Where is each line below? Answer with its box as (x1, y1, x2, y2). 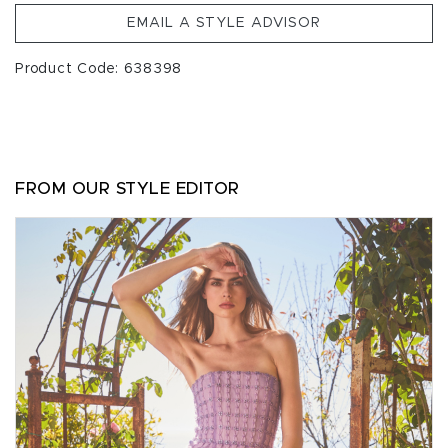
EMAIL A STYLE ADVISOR (127, 16, 321, 30)
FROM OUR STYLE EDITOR (15, 180, 240, 197)
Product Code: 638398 (15, 62, 182, 76)
